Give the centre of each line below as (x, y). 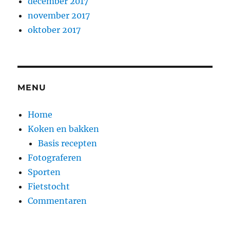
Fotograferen (55, 157)
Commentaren (57, 200)
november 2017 (59, 15)
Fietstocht (49, 186)
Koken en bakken (64, 129)
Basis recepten (68, 143)
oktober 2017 (54, 30)
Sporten (44, 172)
